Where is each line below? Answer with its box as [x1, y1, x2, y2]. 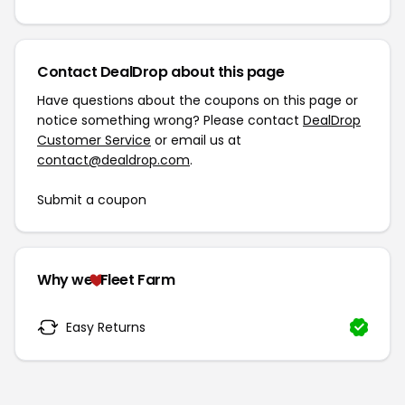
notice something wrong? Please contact [37, 111, 303, 129]
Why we [37, 269, 93, 290]
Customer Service [37, 131, 151, 149]
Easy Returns [66, 317, 146, 336]
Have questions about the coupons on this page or [37, 91, 358, 109]
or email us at [151, 131, 241, 149]
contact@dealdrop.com [37, 151, 190, 169]
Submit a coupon [37, 191, 146, 209]
